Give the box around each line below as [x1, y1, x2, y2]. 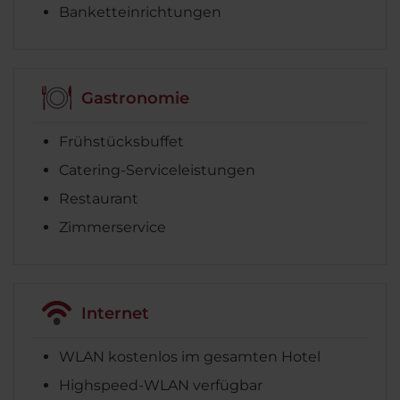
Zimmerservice [59, 219, 166, 237]
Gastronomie [81, 87, 189, 108]
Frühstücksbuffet [59, 133, 184, 151]
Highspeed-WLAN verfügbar [59, 377, 262, 395]
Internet [81, 303, 149, 323]
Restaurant [59, 190, 138, 208]
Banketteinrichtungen [59, 4, 221, 21]
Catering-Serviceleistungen [59, 162, 255, 179]
